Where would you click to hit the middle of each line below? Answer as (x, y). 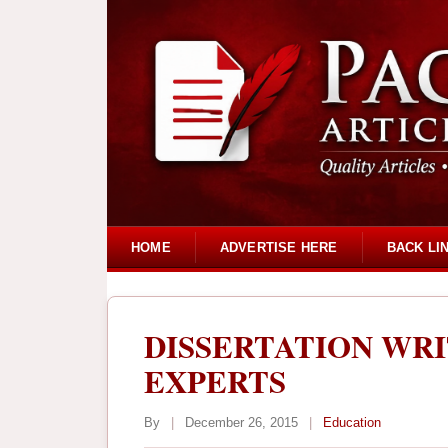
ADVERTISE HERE (278, 247)
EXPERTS (215, 381)
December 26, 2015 (241, 423)
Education (352, 423)
